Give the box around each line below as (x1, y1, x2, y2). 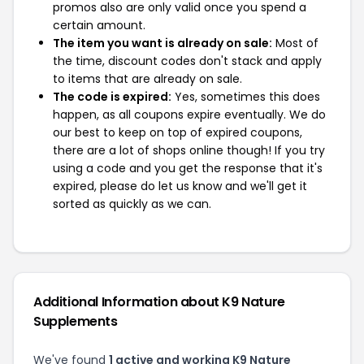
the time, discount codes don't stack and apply (53, 53, 322, 69)
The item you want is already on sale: (53, 35, 272, 51)
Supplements (33, 312, 118, 331)
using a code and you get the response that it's (53, 160, 323, 176)
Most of (272, 35, 318, 51)
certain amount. (53, 17, 145, 33)
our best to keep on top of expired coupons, (53, 124, 302, 141)
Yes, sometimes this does (171, 89, 320, 105)
